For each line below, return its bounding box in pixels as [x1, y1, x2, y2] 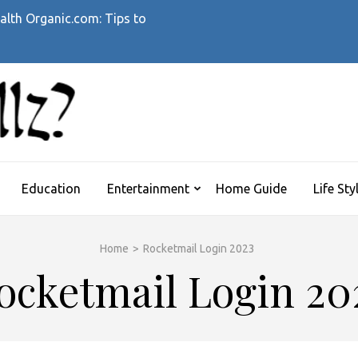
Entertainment [107, 181, 189, 196]
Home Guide [216, 181, 287, 196]
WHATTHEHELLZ [82, 108, 336, 149]
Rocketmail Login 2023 [143, 242, 255, 255]
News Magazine [82, 115, 161, 129]
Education [22, 181, 81, 196]
